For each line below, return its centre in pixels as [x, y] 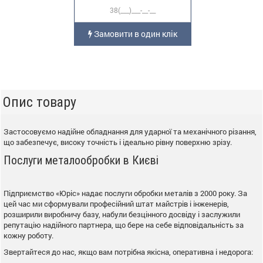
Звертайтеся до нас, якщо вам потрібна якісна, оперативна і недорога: [128, 252]
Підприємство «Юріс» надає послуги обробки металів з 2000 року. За [125, 193]
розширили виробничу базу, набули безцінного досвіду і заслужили [122, 214]
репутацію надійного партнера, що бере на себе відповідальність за [124, 225]
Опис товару [40, 102]
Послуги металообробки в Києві [81, 160]
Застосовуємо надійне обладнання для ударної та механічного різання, [130, 131]
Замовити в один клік [135, 34]
